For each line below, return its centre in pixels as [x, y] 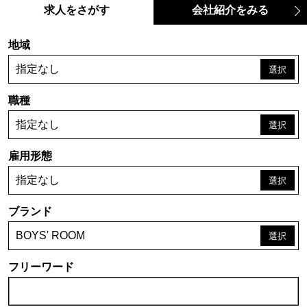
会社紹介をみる [230, 10]
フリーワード [41, 267]
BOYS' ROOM [50, 236]
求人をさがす [77, 10]
